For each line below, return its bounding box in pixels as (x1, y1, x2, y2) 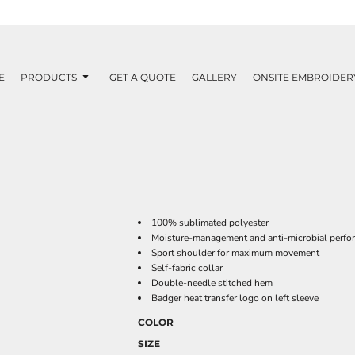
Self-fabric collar (151, 261, 223, 274)
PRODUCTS (21, 71, 79, 83)
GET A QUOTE (109, 71, 176, 83)
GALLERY (192, 71, 237, 83)
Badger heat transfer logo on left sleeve (151, 292, 319, 304)
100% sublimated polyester (151, 216, 269, 229)
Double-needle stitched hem (151, 277, 273, 289)
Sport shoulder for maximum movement (151, 246, 319, 259)
